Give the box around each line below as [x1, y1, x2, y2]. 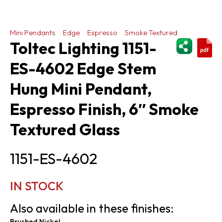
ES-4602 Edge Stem [10, 58, 156, 78]
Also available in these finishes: [10, 200, 174, 216]
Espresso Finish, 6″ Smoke [10, 99, 199, 119]
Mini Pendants [10, 27, 55, 37]
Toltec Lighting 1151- [10, 38, 157, 58]
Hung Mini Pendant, [10, 78, 152, 99]
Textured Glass [10, 119, 120, 139]
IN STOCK [10, 178, 63, 193]
